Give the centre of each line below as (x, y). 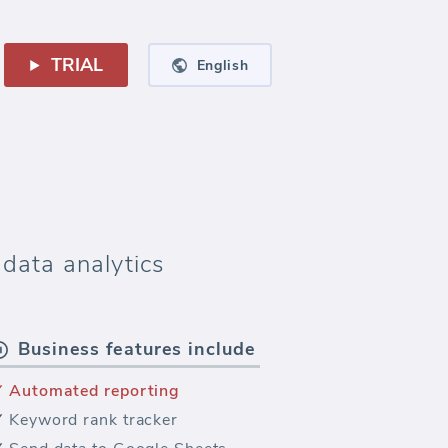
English (222, 65)
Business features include (137, 349)
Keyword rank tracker (93, 420)
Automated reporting (95, 391)
